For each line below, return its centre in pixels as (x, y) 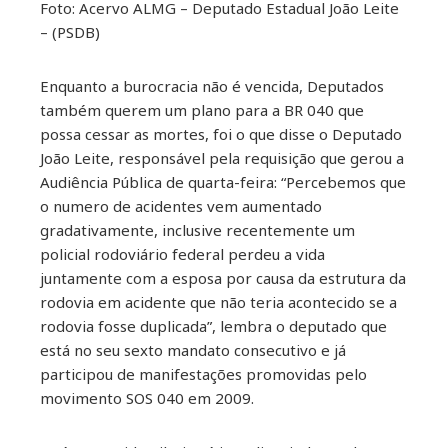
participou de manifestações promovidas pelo (203, 374)
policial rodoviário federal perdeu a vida (182, 254)
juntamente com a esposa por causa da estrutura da (223, 278)
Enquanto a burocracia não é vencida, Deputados (212, 86)
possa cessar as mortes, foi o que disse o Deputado (221, 134)
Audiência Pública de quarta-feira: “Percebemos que (223, 182)
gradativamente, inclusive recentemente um (197, 230)
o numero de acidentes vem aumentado (181, 206)
